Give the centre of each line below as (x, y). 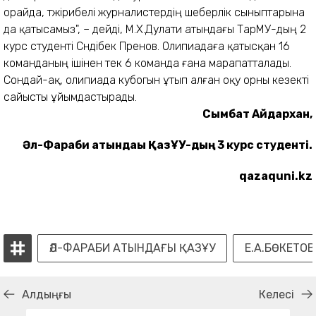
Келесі (276, 294)
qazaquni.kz (276, 176)
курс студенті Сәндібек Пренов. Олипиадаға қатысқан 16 (147, 46)
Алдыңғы (47, 294)
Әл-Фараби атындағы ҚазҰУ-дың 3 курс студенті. (168, 145)
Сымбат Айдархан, (257, 114)
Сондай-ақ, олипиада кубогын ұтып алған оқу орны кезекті (156, 80)
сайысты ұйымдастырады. (70, 97)
